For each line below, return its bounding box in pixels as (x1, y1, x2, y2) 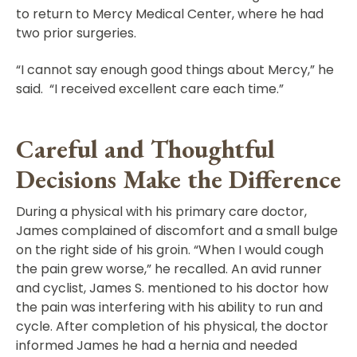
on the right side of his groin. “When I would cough (16, 240, 324, 259)
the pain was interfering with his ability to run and (16, 297, 323, 316)
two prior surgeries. (16, 23, 136, 42)
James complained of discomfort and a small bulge (16, 221, 338, 240)
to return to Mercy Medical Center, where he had (16, 4, 324, 23)
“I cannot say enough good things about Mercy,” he (16, 60, 334, 79)
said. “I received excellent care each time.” (16, 79, 284, 98)
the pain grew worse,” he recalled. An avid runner (16, 259, 322, 278)
